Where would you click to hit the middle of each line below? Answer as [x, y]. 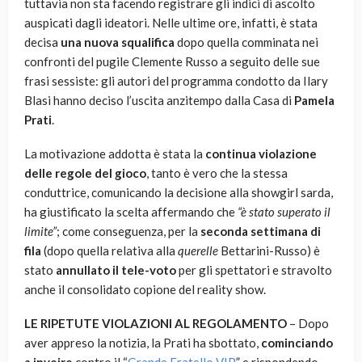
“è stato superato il [284, 212]
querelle [198, 251]
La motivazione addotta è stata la [115, 154]
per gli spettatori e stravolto [254, 270]
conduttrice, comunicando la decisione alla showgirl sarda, [179, 193]
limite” [40, 232]
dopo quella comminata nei [246, 42]
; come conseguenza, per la [128, 232]
